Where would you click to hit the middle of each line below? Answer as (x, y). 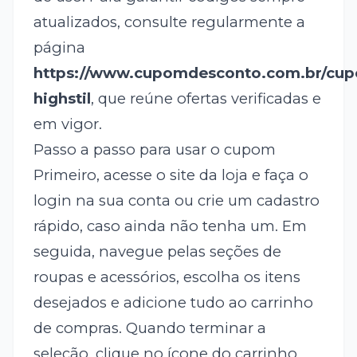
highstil (62, 99)
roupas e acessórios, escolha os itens (167, 277)
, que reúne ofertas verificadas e (206, 99)
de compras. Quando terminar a (149, 328)
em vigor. (67, 124)
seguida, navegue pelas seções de (157, 252)
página (59, 48)
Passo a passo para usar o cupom (154, 150)
